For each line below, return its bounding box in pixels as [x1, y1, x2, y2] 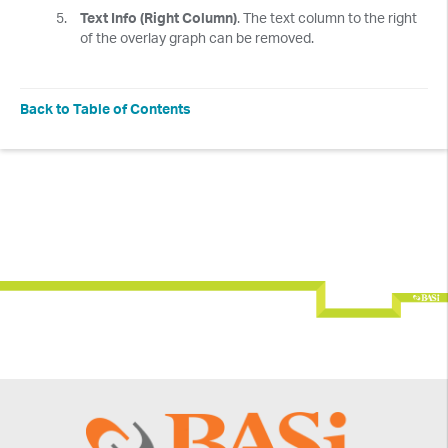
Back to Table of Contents [20, 99, 191, 117]
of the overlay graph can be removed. [80, 28, 314, 46]
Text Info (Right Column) [80, 8, 237, 26]
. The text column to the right [237, 8, 417, 26]
